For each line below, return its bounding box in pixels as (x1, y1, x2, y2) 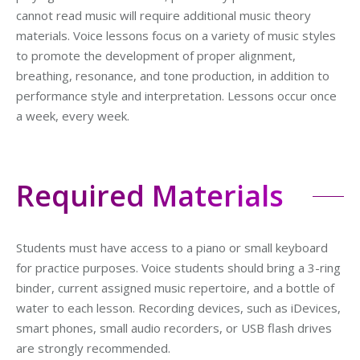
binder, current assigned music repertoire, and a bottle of (16, 280, 334, 296)
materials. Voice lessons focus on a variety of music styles (16, 27, 336, 43)
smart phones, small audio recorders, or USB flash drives (16, 320, 332, 336)
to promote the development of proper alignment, (16, 47, 296, 63)
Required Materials (16, 176, 284, 215)
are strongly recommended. (16, 340, 170, 356)
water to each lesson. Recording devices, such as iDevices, (16, 300, 341, 316)
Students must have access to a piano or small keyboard (16, 239, 328, 256)
